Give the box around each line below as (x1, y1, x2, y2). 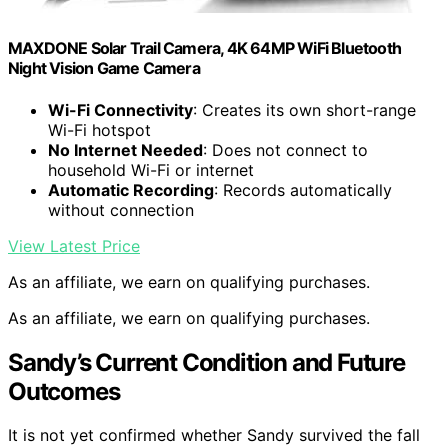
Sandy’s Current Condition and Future (8, 347, 405, 377)
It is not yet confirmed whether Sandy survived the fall (8, 425, 420, 446)
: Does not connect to (203, 139, 368, 160)
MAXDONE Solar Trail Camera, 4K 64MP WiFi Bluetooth (8, 38, 402, 59)
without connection (48, 199, 194, 220)
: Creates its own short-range (193, 99, 416, 120)
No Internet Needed (48, 139, 203, 160)
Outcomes (8, 376, 120, 406)
